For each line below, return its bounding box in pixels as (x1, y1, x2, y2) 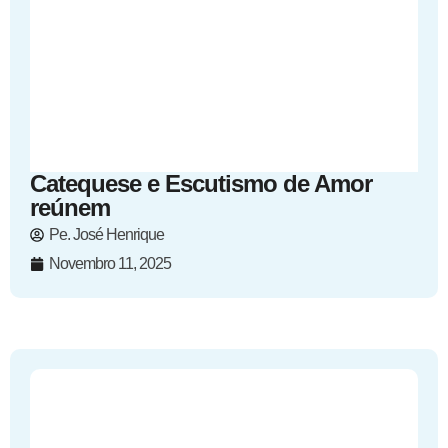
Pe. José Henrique (49, 226, 164, 243)
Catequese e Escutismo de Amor (30, 170, 372, 197)
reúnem (30, 194, 110, 221)
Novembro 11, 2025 (49, 255, 171, 272)
